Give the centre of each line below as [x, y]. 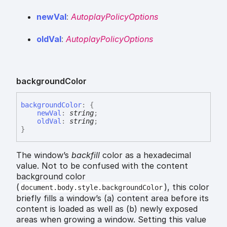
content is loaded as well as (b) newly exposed [107, 209]
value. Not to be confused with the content [102, 165]
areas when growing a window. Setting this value [111, 219]
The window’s [44, 155]
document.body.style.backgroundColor [91, 187]
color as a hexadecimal [145, 155]
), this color [186, 187]
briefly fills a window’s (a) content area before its [112, 198]
